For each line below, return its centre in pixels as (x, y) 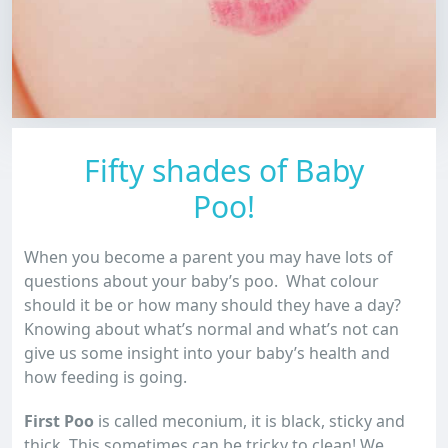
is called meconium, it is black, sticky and (249, 421)
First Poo (59, 421)
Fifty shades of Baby (224, 170)
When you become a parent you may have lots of (208, 257)
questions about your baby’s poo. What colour (201, 281)
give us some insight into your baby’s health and (207, 353)
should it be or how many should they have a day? (214, 305)
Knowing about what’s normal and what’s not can (211, 329)
